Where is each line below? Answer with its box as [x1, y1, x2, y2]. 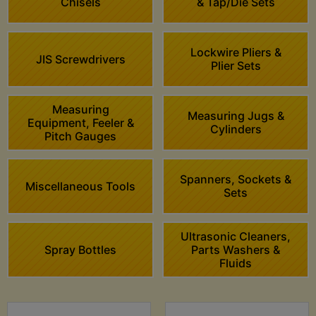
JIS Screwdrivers [35, 51, 126, 66]
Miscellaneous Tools [25, 178, 135, 193]
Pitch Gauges [44, 128, 116, 143]
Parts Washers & [191, 242, 280, 257]
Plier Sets [210, 59, 261, 73]
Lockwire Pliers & [190, 45, 281, 60]
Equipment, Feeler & [27, 115, 134, 130]
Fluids [219, 255, 252, 270]
